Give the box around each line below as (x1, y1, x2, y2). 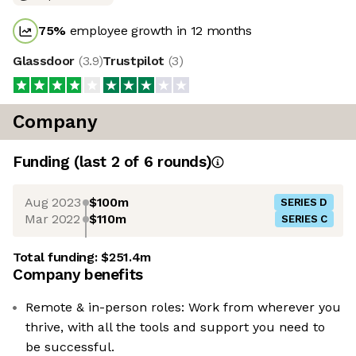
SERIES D (281, 196, 327, 209)
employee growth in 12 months (66, 23, 252, 39)
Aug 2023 (24, 194, 81, 210)
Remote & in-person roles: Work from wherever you (25, 300, 341, 315)
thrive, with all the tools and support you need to (25, 319, 325, 335)
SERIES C (281, 213, 327, 226)
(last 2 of (73, 153, 144, 172)
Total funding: (13, 250, 102, 265)
